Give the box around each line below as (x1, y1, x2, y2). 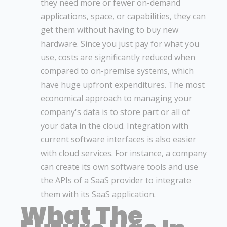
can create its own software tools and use (41, 161, 198, 172)
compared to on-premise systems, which (41, 65, 194, 77)
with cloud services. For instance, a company (41, 147, 207, 159)
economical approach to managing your (41, 92, 192, 104)
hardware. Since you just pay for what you (41, 37, 199, 49)
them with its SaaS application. (41, 188, 156, 200)
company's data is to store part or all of (41, 106, 190, 118)
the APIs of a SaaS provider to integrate (41, 174, 191, 186)
